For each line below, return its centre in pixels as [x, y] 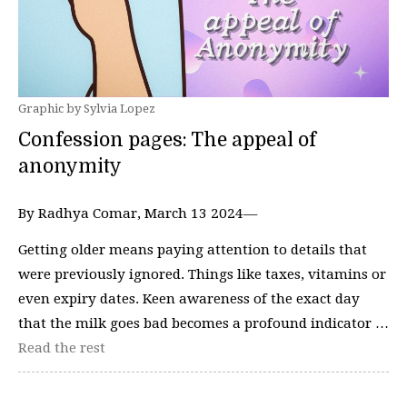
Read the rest [62, 347]
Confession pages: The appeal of [167, 140]
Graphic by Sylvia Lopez [87, 109]
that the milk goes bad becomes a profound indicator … [203, 323]
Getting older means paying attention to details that [193, 249]
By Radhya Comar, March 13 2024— [138, 213]
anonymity [72, 166]
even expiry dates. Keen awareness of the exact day [189, 298]
